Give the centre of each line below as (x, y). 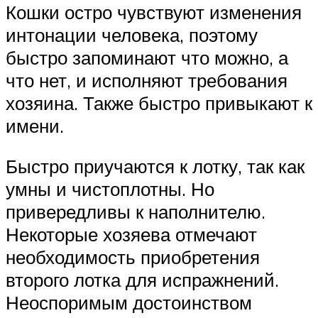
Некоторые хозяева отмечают (131, 235)
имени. (35, 125)
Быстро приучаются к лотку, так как (155, 166)
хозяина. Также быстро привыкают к (159, 103)
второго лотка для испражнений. (142, 280)
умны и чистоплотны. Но (110, 189)
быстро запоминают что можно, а (147, 57)
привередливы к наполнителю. (136, 212)
